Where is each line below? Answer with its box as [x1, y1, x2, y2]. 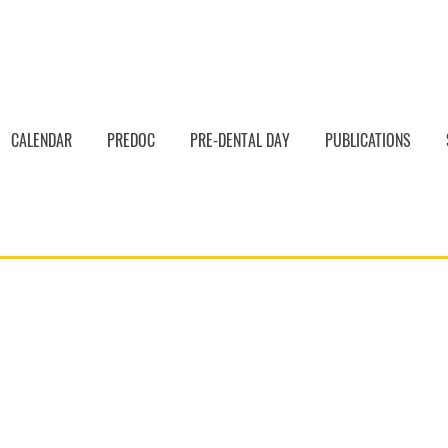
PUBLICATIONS [325, 128, 411, 152]
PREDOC [107, 128, 155, 152]
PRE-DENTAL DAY [190, 128, 290, 152]
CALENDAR [10, 128, 72, 152]
